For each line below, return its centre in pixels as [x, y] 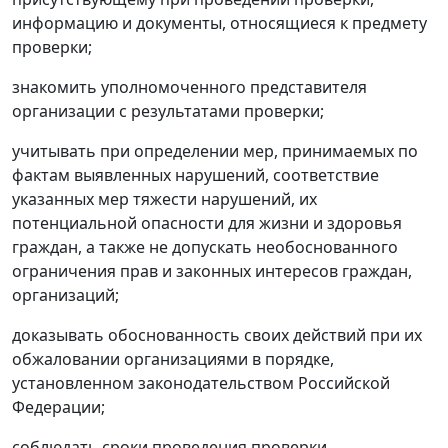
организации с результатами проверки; [168, 111]
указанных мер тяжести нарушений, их [164, 199]
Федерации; [58, 407]
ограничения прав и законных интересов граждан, [212, 271]
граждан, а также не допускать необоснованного [205, 247]
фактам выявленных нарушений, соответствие [195, 175]
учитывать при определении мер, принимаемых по [215, 151]
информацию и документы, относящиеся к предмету [219, 23]
